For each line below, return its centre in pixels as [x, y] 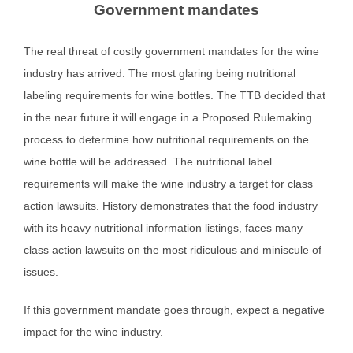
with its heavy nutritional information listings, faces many [163, 227]
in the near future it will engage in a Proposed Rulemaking [168, 117]
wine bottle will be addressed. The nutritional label [148, 161]
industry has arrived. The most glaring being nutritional [160, 73]
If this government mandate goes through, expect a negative [174, 309]
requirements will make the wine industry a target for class [168, 183]
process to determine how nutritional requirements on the [166, 139]
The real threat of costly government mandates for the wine [171, 51]
